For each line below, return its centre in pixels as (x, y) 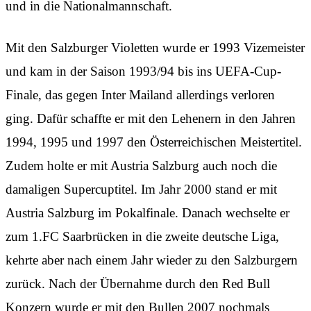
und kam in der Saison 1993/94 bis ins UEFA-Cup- (143, 71)
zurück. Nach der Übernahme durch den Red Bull (138, 283)
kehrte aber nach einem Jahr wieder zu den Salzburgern (152, 260)
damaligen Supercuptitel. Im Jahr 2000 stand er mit (141, 189)
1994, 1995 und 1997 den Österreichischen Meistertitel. (154, 142)
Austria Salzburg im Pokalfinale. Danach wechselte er (148, 212)
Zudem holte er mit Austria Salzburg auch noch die (141, 165)
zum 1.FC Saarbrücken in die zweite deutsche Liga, (142, 236)
